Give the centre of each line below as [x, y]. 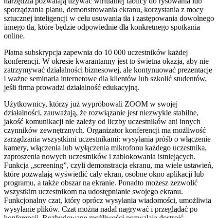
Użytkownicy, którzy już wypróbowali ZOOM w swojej [91, 104]
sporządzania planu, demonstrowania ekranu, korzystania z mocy [104, 10]
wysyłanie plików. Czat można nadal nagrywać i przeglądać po [101, 209]
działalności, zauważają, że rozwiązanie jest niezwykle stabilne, [101, 113]
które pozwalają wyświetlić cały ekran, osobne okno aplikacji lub [104, 174]
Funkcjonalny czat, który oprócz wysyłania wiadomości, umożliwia [108, 200]
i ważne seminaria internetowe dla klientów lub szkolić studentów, [105, 79]
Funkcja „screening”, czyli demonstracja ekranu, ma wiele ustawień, [109, 165]
